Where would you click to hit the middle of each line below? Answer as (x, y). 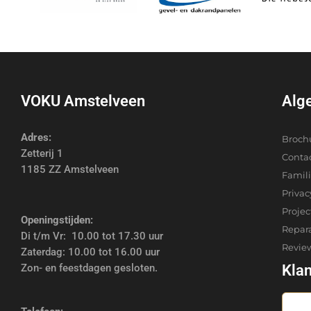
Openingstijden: (57, 220)
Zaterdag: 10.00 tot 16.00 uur (91, 252)
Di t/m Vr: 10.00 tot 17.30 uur (92, 236)
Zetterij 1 (42, 153)
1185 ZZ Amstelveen (70, 169)
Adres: (36, 137)
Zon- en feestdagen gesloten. (90, 268)
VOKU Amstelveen (83, 101)
